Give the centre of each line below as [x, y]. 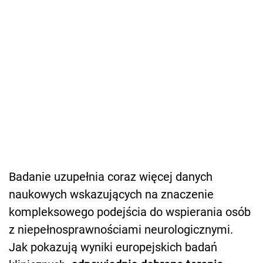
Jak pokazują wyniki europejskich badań [113, 247]
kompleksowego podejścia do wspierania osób [130, 212]
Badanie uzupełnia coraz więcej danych [111, 176]
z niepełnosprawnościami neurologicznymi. [121, 229]
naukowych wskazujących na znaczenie [111, 194]
